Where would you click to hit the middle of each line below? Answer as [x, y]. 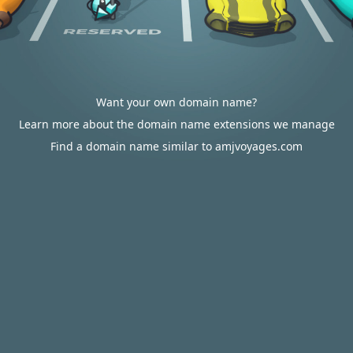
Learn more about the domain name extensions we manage [176, 124]
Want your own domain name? [176, 102]
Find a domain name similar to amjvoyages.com [176, 146]
